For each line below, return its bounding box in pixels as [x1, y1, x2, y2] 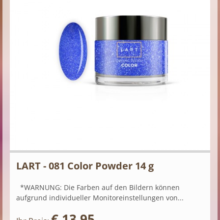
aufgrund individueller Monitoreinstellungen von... [16, 193, 184, 203]
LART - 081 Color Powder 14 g [16, 159, 154, 173]
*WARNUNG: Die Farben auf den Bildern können [16, 183, 180, 192]
